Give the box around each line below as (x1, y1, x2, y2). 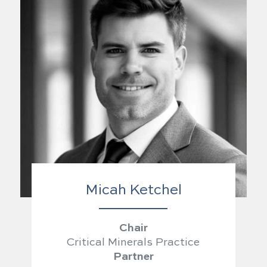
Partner (113, 251, 154, 262)
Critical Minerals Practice (67, 237, 200, 248)
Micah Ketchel (85, 183, 182, 198)
